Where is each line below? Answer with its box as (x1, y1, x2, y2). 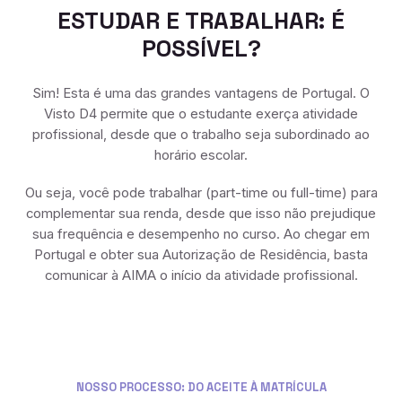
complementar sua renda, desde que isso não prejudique (26, 205, 376, 222)
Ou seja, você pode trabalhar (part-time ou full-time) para (24, 184, 378, 201)
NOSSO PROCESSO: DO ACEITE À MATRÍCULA (75, 379, 327, 395)
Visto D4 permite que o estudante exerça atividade (44, 106, 358, 123)
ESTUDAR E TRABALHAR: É (57, 4, 345, 36)
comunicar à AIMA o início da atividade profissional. (44, 267, 358, 284)
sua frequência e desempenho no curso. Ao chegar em (32, 225, 370, 242)
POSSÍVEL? (141, 32, 261, 64)
